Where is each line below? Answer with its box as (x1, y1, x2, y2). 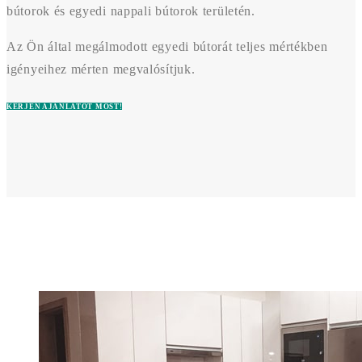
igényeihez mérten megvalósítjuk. (6, 61, 196, 76)
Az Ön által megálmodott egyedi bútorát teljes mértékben (6, 39, 328, 53)
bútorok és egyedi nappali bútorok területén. (6, 3, 255, 18)
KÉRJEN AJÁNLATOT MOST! (6, 102, 123, 111)
